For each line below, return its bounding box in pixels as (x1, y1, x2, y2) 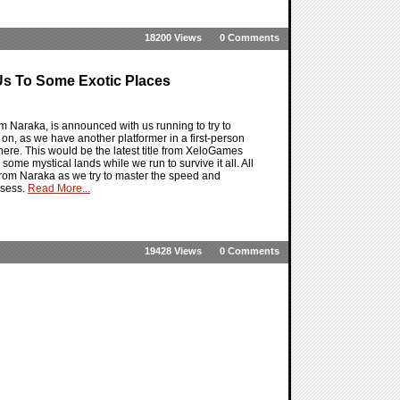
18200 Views (145, 32, 202, 43)
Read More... (28, 182, 90, 196)
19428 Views (145, 246, 202, 256)
